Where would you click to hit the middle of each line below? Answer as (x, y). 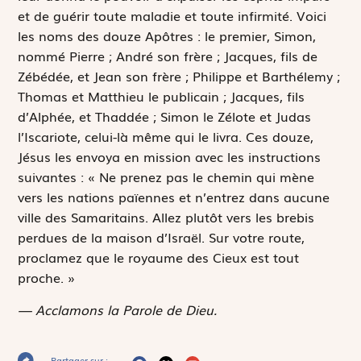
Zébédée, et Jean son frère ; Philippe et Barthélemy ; (179, 76)
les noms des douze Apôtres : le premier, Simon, (167, 36)
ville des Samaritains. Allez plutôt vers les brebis (166, 217)
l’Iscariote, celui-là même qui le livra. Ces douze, (166, 137)
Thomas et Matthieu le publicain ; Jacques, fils (162, 96)
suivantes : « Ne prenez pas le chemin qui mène (166, 177)
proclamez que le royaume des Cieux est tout (159, 257)
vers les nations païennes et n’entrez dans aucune (174, 197)
